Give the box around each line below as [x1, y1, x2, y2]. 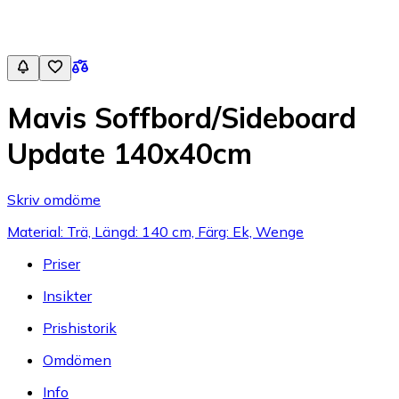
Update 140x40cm [7, 135, 252, 172]
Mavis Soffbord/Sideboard [7, 100, 356, 136]
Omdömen [43, 350, 111, 369]
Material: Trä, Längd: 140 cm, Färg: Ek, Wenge [7, 222, 304, 240]
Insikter [43, 286, 92, 305]
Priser [43, 254, 80, 273]
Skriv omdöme [7, 190, 101, 208]
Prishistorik [43, 318, 117, 337]
